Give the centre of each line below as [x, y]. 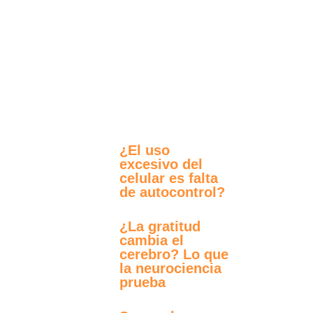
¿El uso [145, 150]
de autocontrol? [172, 192]
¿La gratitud [160, 226]
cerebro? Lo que [174, 254]
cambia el [152, 240]
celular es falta [169, 178]
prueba [143, 282]
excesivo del [161, 164]
